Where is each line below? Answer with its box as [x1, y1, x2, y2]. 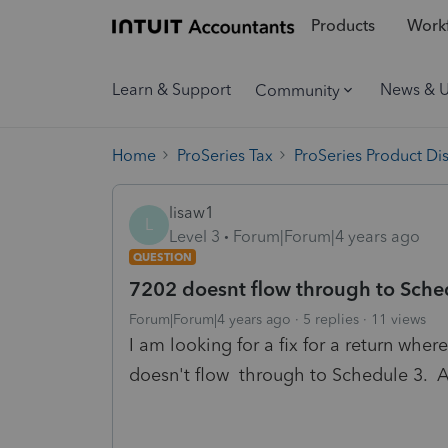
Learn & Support [112, 80, 231, 99]
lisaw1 [169, 202, 214, 222]
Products [310, 16, 375, 36]
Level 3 [169, 226, 220, 246]
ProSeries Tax [177, 145, 273, 165]
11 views [371, 310, 426, 328]
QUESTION [133, 249, 192, 264]
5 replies [303, 310, 359, 328]
